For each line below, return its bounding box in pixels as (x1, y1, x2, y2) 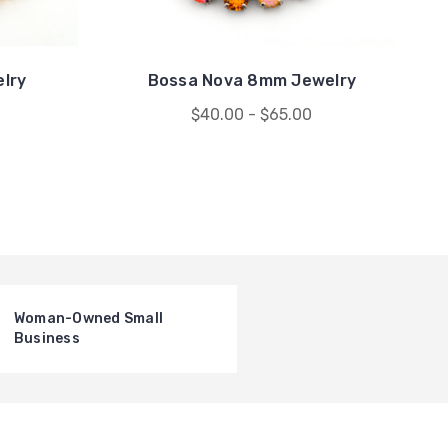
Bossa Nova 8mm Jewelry (147, 71, 357, 91)
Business (13, 330, 80, 348)
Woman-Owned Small (13, 310, 163, 328)
